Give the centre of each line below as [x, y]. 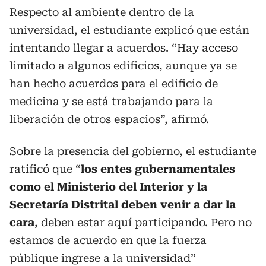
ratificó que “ [45, 169]
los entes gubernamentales [158, 169]
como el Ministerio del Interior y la [108, 186]
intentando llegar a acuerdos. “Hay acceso [124, 47]
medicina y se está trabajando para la [111, 101]
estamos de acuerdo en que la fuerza [108, 240]
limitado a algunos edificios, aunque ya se [123, 65]
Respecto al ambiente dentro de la [102, 12]
